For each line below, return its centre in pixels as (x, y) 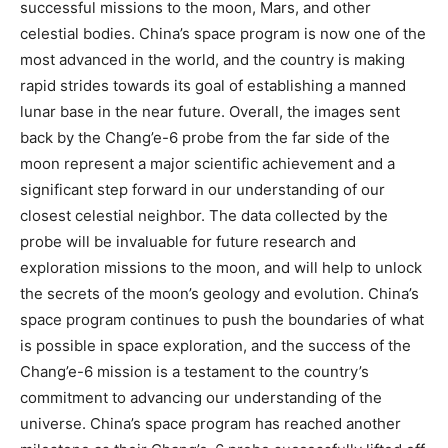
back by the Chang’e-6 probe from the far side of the (205, 138)
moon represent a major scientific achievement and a (207, 164)
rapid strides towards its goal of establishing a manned (213, 86)
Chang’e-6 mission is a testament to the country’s (194, 372)
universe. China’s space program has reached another (210, 424)
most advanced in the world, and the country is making (212, 60)
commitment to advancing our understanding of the (201, 398)
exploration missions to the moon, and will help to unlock (221, 268)
